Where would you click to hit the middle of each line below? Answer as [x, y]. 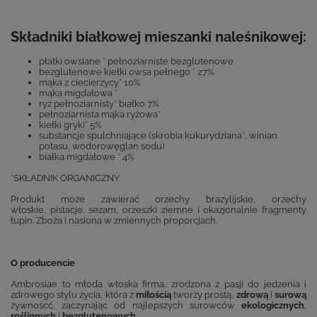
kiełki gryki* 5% [70, 125]
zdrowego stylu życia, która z [73, 295]
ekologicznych [273, 306]
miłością [154, 295]
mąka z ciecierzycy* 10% [90, 83]
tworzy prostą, [204, 295]
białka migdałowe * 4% [86, 157]
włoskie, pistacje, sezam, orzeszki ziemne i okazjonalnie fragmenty [158, 210]
